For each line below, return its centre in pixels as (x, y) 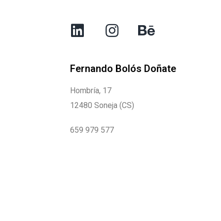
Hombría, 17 (91, 91)
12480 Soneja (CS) (102, 106)
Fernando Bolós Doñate (123, 69)
